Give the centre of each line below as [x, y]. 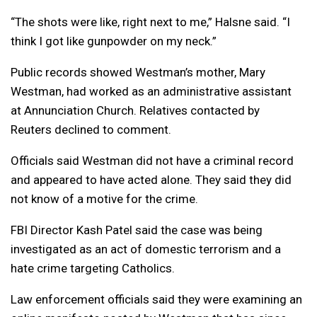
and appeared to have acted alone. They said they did [151, 179]
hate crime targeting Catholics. [93, 268]
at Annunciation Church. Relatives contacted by [135, 110]
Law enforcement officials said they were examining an [156, 299]
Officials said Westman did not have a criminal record [152, 160]
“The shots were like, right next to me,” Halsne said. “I [150, 22]
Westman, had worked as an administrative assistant [151, 91]
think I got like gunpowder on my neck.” [114, 41]
